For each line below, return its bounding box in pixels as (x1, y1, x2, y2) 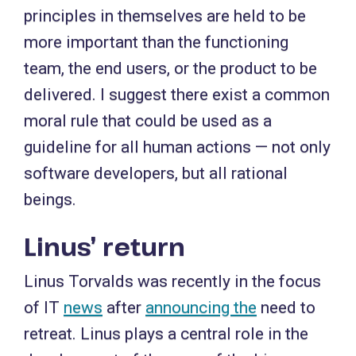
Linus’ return (24, 230, 185, 263)
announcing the (145, 298, 257, 317)
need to (257, 298, 315, 317)
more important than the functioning (24, 33, 288, 52)
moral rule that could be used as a (24, 111, 272, 130)
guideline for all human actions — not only (24, 137, 331, 157)
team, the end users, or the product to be (24, 59, 317, 78)
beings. (24, 190, 76, 209)
